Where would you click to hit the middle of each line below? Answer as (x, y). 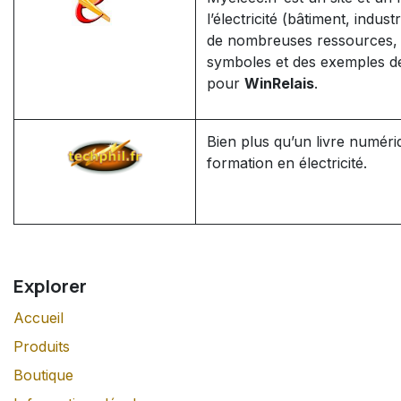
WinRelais (279, 83)
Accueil (38, 317)
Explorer (50, 285)
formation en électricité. (287, 162)
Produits (42, 346)
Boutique (43, 375)
